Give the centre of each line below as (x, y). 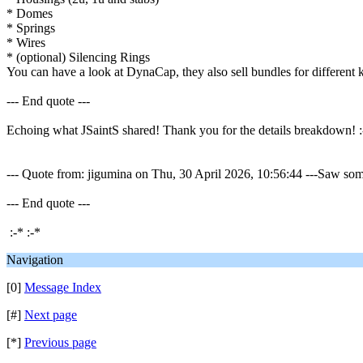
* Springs (31, 28)
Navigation (35, 260)
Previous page (60, 342)
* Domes (30, 13)
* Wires (26, 43)
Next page (51, 315)
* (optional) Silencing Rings (78, 57)
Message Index (63, 287)
